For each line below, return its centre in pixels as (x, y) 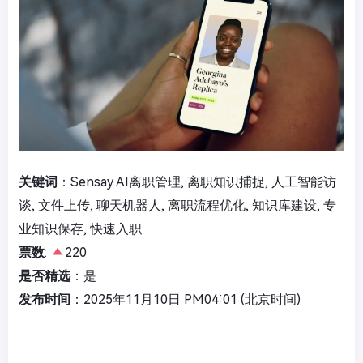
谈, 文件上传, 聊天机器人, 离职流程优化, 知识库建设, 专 (177, 205)
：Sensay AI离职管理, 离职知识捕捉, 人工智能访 (197, 181)
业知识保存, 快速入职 (80, 228)
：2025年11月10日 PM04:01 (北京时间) (186, 299)
